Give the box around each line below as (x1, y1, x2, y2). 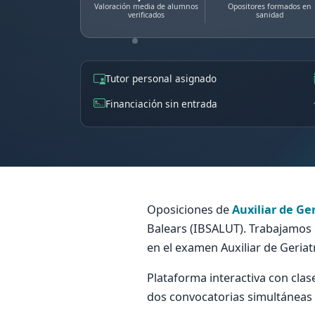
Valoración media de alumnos (94, 1, 198, 12)
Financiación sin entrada (105, 96, 217, 110)
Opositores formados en (227, 1, 311, 12)
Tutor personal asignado (105, 71, 217, 85)
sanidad (255, 10, 283, 20)
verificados (127, 10, 165, 20)
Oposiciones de (147, 202, 232, 218)
